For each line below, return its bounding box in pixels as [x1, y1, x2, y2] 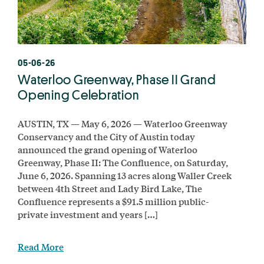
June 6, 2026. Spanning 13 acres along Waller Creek [18, 168, 232, 182]
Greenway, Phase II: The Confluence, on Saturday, [18, 155, 228, 169]
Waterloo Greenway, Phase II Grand [18, 71, 216, 88]
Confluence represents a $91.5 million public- [18, 194, 209, 208]
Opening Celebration [18, 86, 140, 103]
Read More [18, 239, 64, 253]
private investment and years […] [18, 207, 158, 221]
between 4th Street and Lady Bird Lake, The [18, 181, 202, 195]
